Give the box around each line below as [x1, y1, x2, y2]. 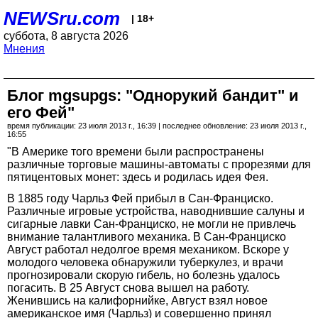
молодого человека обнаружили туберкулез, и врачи [7, 256, 283, 268]
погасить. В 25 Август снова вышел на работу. [7, 282, 249, 294]
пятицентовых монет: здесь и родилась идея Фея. [7, 171, 268, 183]
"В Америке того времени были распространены [7, 146, 264, 158]
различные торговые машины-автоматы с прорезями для [7, 158, 311, 170]
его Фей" [7, 104, 75, 121]
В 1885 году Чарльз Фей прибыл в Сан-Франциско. [7, 192, 273, 204]
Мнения [4, 43, 45, 55]
